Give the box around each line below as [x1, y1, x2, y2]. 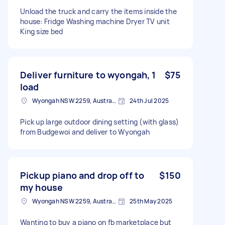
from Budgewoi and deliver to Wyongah [20, 127, 150, 137]
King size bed [20, 26, 63, 36]
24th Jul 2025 [130, 96, 169, 105]
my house [20, 181, 63, 193]
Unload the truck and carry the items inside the [20, 6, 177, 16]
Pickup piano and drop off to [20, 169, 145, 181]
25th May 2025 [130, 196, 173, 205]
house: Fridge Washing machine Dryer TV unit [20, 16, 170, 26]
